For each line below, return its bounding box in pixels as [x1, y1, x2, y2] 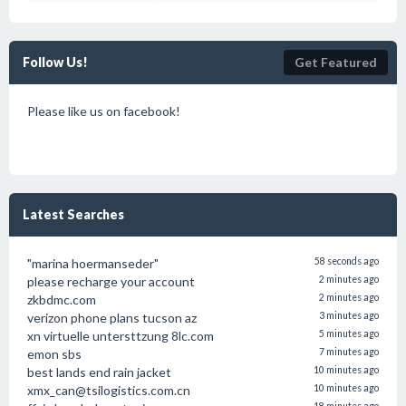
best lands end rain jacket [27, 364, 171, 380]
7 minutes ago [319, 346, 379, 357]
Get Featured [295, 54, 377, 70]
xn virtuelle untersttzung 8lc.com [27, 328, 214, 343]
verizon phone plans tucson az [27, 310, 197, 325]
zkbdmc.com [27, 292, 96, 307]
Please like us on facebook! [27, 103, 180, 119]
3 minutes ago [319, 310, 379, 321]
